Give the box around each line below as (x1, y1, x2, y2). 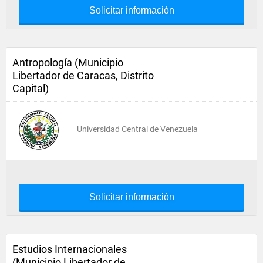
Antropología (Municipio (12, 56, 123, 69)
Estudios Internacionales (12, 243, 127, 255)
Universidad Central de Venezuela (77, 124, 198, 134)
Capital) (12, 82, 49, 95)
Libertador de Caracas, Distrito (12, 69, 154, 82)
